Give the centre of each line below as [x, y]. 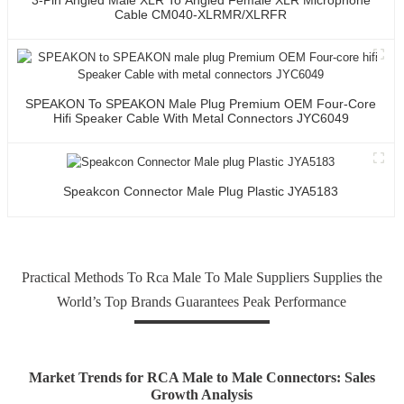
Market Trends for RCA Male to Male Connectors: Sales [202, 378]
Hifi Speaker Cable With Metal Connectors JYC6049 [201, 118]
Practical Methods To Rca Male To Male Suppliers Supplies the [202, 277]
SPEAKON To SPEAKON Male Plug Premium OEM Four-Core [201, 103]
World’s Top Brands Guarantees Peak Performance [202, 301]
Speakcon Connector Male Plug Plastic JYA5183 [201, 191]
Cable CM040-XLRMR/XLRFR [201, 14]
